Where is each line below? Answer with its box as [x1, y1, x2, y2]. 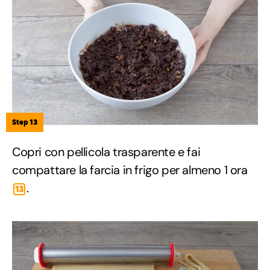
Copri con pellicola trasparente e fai [12, 144, 201, 160]
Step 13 [12, 118, 37, 127]
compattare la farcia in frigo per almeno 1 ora [12, 162, 248, 178]
